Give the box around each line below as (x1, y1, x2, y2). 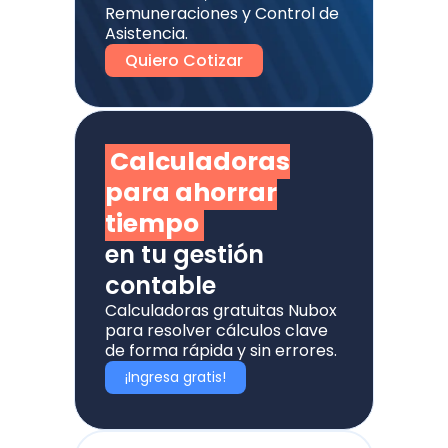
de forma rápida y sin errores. (105, 339, 337, 363)
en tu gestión (105, 238, 264, 272)
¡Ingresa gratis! (125, 367, 226, 388)
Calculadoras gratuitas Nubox (105, 299, 337, 323)
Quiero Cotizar (125, 48, 243, 72)
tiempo (105, 206, 199, 242)
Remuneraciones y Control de (105, 2, 339, 26)
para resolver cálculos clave (105, 319, 328, 343)
